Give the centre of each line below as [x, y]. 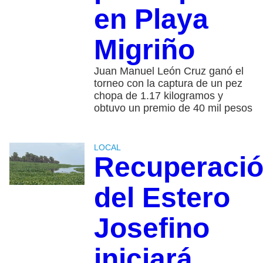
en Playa [151, 19]
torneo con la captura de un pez [168, 84]
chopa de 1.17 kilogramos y [158, 96]
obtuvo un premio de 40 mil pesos [173, 108]
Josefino [151, 228]
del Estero [162, 198]
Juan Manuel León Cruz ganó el [168, 71]
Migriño [144, 50]
